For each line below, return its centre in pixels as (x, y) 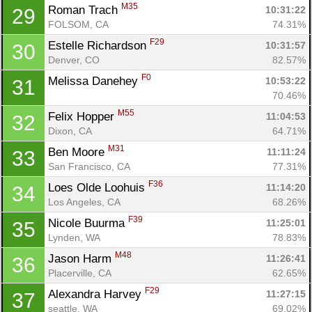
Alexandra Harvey (96, 294)
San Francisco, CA (89, 166)
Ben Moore (78, 152)
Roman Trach (85, 10)
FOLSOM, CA (78, 24)
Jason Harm (81, 258)
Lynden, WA (74, 237)
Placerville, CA (80, 273)
